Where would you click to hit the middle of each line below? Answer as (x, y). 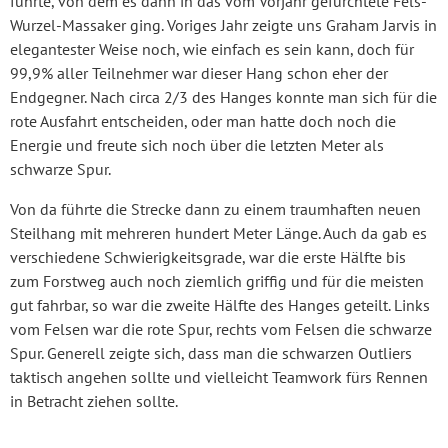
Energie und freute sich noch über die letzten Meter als (197, 144)
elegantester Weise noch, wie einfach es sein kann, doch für (212, 48)
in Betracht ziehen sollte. (94, 400)
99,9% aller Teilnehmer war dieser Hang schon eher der (199, 72)
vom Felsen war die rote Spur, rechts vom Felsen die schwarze (221, 328)
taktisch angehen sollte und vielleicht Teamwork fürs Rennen (219, 376)
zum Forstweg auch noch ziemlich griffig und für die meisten (217, 280)
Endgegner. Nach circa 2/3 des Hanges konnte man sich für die (223, 96)
